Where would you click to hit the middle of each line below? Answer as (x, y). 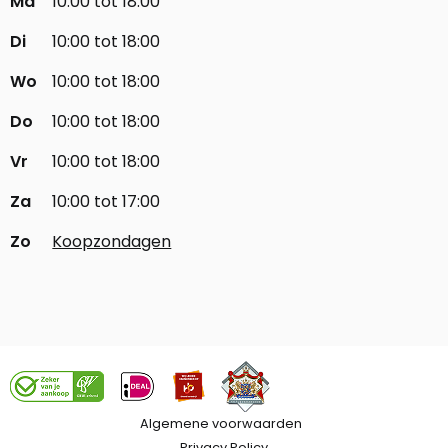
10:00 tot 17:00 (106, 202)
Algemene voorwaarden (220, 424)
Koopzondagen (112, 242)
